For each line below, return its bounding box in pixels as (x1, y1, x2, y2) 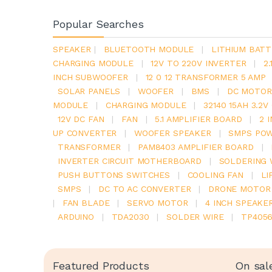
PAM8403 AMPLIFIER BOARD (138, 142, 254, 152)
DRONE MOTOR (208, 184, 271, 194)
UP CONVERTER (53, 128, 117, 138)
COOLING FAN (187, 170, 243, 180)
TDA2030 (111, 212, 149, 222)
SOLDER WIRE (166, 212, 224, 222)
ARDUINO (58, 212, 94, 222)
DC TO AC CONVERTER (98, 184, 191, 194)
